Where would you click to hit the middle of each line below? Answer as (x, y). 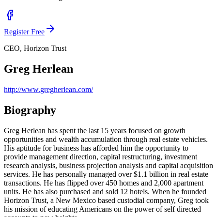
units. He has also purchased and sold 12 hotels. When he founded (105, 191)
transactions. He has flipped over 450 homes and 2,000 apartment (104, 183)
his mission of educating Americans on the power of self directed (102, 209)
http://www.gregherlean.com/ (48, 89)
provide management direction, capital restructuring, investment (101, 156)
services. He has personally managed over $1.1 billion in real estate (106, 174)
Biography (30, 110)
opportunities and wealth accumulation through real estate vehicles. (106, 139)
